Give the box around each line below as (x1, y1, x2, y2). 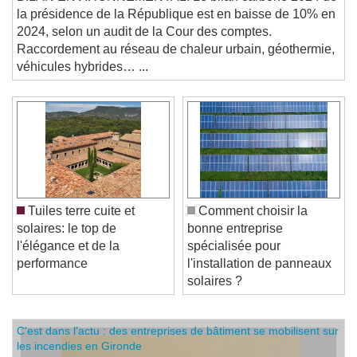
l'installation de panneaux (187, 268, 331, 282)
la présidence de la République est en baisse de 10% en (17, 18, 335, 33)
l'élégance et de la (17, 250, 120, 265)
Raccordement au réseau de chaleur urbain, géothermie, (17, 53, 335, 68)
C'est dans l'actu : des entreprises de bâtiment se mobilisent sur (17, 335, 339, 349)
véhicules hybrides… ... (17, 71, 148, 85)
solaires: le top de (17, 233, 116, 247)
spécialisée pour (187, 250, 280, 265)
